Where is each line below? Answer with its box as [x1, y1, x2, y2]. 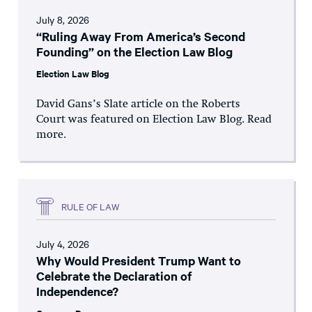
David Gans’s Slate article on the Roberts [36, 99, 240, 111]
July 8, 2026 [36, 13, 89, 27]
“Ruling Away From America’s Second [36, 28, 245, 45]
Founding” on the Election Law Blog [36, 43, 233, 61]
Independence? [36, 283, 118, 300]
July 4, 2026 [36, 237, 89, 251]
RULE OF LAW [61, 199, 120, 212]
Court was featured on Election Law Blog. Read [36, 114, 272, 126]
